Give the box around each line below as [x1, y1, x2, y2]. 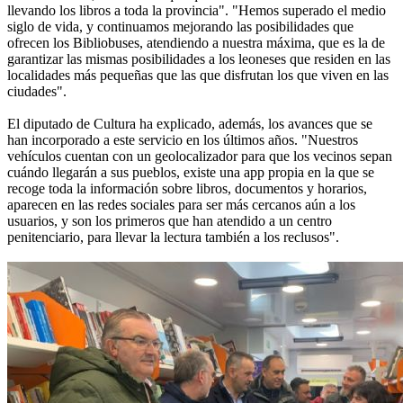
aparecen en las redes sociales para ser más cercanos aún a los [7, 197, 355, 213]
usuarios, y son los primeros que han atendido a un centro [7, 213, 332, 229]
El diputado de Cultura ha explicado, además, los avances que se [7, 116, 372, 132]
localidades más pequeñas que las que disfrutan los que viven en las [7, 67, 389, 84]
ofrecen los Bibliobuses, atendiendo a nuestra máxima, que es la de [7, 35, 385, 51]
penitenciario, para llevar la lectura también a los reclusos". [7, 229, 339, 246]
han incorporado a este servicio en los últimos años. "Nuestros [7, 132, 358, 148]
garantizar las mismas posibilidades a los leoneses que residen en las [7, 51, 390, 67]
